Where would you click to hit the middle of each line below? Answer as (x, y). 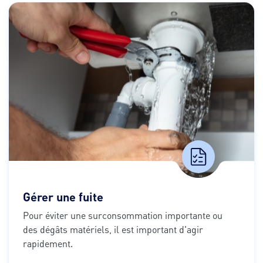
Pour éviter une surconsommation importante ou (123, 215)
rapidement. (48, 244)
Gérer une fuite (63, 197)
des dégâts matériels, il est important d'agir (113, 230)
